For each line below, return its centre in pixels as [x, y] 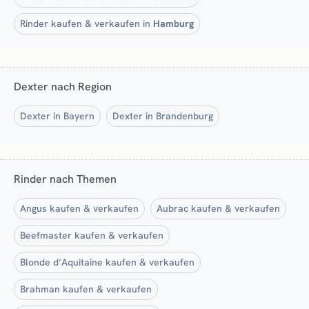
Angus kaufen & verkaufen [79, 208]
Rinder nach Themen [65, 179]
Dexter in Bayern [57, 116]
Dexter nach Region [63, 86]
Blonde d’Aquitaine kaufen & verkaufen [107, 262]
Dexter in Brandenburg [163, 116]
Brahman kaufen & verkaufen [86, 289]
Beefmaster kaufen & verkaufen [92, 235]
